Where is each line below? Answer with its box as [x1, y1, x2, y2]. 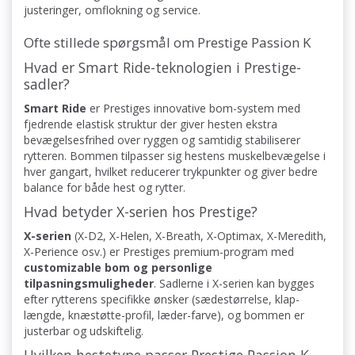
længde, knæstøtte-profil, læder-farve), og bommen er [24, 307, 304, 323]
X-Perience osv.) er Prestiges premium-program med [24, 244, 294, 260]
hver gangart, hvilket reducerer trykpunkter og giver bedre [24, 164, 318, 180]
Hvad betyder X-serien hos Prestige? [24, 202, 258, 222]
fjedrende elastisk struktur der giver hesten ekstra [24, 116, 277, 132]
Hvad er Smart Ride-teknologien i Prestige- [24, 58, 301, 78]
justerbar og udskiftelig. [24, 323, 143, 339]
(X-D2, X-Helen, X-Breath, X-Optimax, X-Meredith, [71, 228, 326, 244]
